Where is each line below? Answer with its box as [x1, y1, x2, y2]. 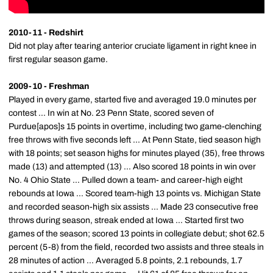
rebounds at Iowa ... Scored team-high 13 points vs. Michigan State [9, 189, 261, 198]
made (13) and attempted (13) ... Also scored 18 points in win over [9, 162, 256, 171]
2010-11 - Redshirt [9, 28, 83, 37]
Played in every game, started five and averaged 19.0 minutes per [9, 95, 257, 104]
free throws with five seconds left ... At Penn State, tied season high [9, 135, 261, 144]
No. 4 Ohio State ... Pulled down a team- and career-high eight [9, 175, 243, 185]
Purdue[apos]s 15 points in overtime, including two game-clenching [9, 122, 261, 131]
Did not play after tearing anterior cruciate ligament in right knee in [9, 41, 257, 51]
